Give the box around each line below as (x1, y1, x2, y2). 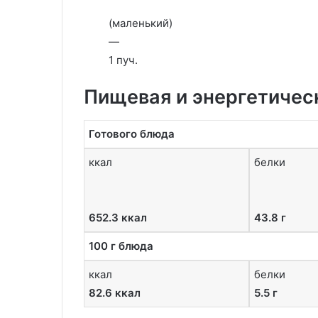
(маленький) (109, 16, 172, 30)
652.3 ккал (89, 210, 147, 224)
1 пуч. (109, 53, 138, 67)
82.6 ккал (89, 285, 141, 300)
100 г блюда (89, 238, 153, 253)
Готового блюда (89, 126, 175, 141)
